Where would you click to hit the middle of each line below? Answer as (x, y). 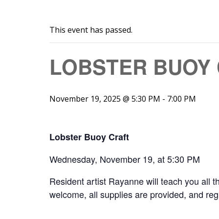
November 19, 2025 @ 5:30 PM (105, 99)
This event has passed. (91, 30)
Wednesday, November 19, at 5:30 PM (124, 159)
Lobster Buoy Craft (89, 137)
